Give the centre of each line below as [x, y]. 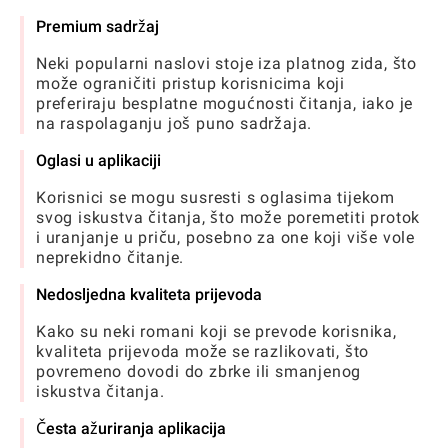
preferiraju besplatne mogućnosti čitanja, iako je [225, 103]
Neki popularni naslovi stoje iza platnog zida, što [226, 63]
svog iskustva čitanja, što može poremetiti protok [228, 217]
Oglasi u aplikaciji [98, 160]
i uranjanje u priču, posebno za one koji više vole [225, 237]
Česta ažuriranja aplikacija [131, 428]
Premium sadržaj [97, 26]
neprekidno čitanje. [110, 257]
